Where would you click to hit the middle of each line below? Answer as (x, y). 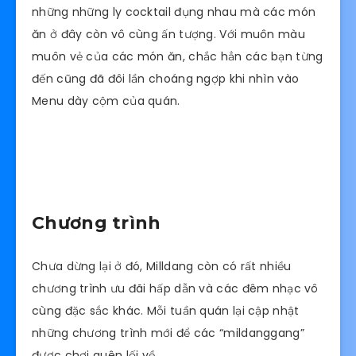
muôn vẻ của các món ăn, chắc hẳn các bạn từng (178, 56)
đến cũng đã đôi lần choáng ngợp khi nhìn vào (166, 78)
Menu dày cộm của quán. (106, 101)
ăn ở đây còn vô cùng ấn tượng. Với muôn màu (168, 34)
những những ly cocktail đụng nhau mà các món (174, 12)
